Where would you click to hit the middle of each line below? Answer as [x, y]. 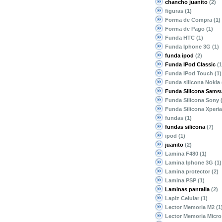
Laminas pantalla [187, 189]
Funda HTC [181, 38]
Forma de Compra [189, 20]
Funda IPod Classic [190, 64]
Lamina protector [188, 171]
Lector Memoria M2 [191, 207]
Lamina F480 [182, 154]
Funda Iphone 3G [189, 47]
